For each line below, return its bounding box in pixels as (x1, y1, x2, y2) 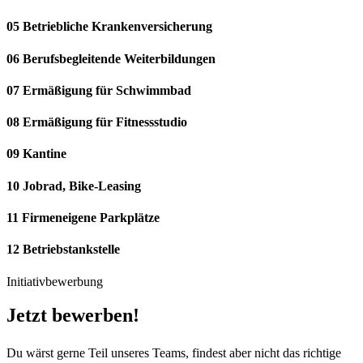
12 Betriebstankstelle (6, 242, 120, 257)
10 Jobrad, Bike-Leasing (6, 178, 141, 193)
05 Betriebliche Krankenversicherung (6, 19, 212, 34)
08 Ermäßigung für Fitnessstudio (6, 115, 187, 130)
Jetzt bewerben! (6, 305, 139, 327)
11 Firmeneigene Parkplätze (6, 211, 160, 224)
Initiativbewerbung (6, 274, 103, 288)
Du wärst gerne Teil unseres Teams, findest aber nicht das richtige (6, 346, 341, 361)
